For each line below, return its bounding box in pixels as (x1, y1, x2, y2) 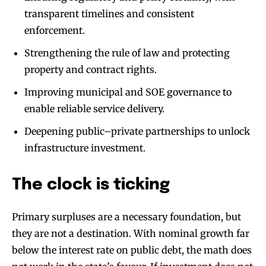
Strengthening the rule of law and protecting (24, 47, 230, 59)
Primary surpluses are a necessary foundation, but (12, 211, 241, 223)
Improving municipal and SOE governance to (24, 86, 232, 99)
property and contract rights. (24, 64, 157, 76)
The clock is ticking (12, 177, 170, 194)
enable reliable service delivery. (24, 103, 164, 115)
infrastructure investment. (24, 142, 145, 154)
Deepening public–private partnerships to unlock (24, 125, 250, 138)
